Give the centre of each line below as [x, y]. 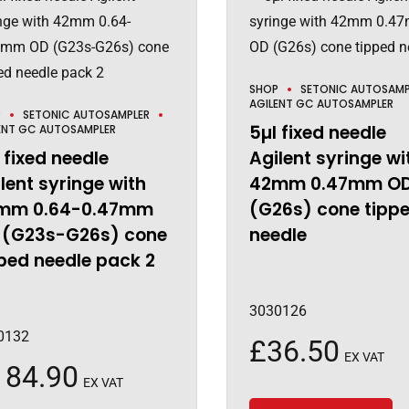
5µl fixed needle [317, 133]
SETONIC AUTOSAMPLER [86, 115]
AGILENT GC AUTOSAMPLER [321, 104]
